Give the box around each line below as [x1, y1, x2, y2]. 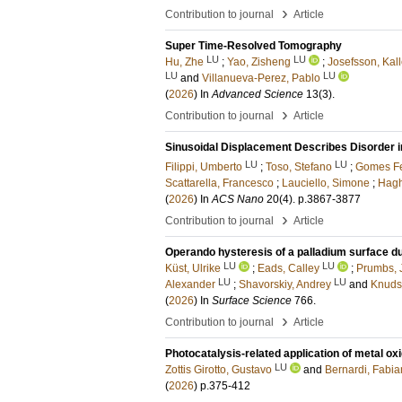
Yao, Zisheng [227, 56, 291, 68]
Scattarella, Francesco [165, 177, 274, 190]
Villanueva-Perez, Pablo [202, 72, 320, 84]
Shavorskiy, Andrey [239, 278, 331, 292]
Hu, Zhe [165, 56, 204, 68]
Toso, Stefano [266, 161, 332, 174]
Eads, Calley [258, 262, 319, 275]
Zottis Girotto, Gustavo [165, 363, 272, 377]
